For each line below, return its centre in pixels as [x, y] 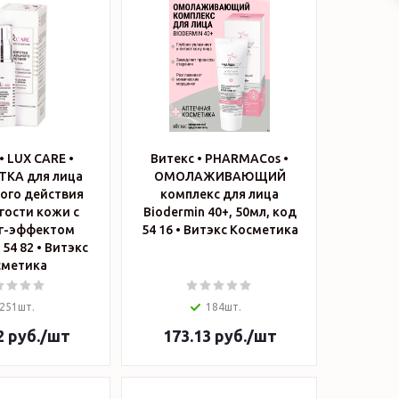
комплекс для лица [220, 194]
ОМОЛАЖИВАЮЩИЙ [220, 176]
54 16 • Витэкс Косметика [240, 230]
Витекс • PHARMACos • [220, 159]
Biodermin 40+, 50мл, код [220, 212]
